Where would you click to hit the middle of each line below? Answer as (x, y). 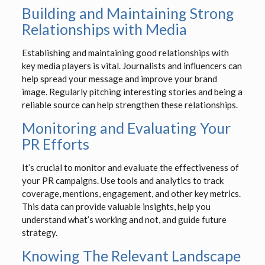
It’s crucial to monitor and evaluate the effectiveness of (130, 168)
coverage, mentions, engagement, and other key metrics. (131, 194)
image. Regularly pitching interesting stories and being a (132, 92)
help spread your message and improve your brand (119, 79)
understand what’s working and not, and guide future (124, 220)
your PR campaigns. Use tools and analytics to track (122, 181)
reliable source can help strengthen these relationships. (130, 105)
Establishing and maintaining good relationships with (125, 53)
